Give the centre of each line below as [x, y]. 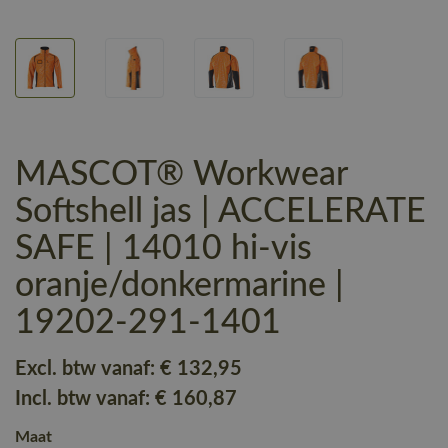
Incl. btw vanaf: [85, 398]
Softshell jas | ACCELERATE [220, 211]
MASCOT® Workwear [181, 174]
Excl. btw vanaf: [87, 368]
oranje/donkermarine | [179, 285]
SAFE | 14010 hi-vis [163, 248]
